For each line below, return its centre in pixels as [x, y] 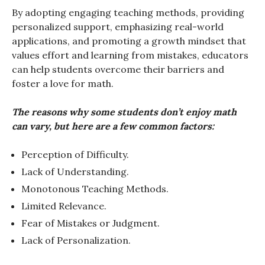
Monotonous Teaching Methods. [95, 189]
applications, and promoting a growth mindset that [129, 41]
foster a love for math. [63, 84]
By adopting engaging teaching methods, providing [128, 13]
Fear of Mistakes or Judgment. [91, 223]
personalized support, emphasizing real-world [118, 27]
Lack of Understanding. [75, 172]
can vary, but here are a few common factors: [113, 126]
